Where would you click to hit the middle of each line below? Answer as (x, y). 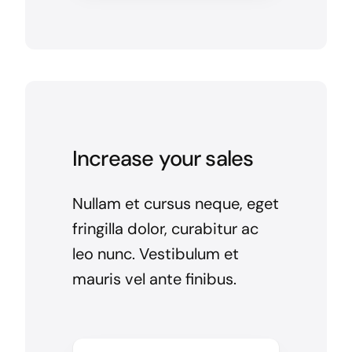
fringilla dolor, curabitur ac (165, 229)
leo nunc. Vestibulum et (155, 254)
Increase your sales (163, 159)
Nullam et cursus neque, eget (175, 204)
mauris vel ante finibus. (154, 279)
